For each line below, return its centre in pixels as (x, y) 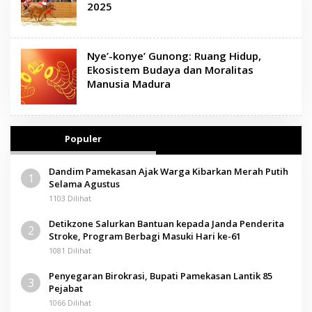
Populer (83, 138)
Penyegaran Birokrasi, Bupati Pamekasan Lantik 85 (161, 275)
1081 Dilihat (70, 250)
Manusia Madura (129, 83)
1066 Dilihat (70, 302)
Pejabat (66, 288)
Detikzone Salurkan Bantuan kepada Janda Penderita (166, 223)
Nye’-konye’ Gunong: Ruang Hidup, (174, 55)
